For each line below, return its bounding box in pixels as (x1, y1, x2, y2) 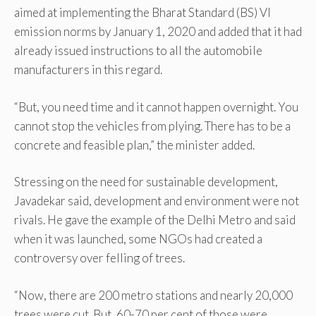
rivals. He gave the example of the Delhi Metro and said (14, 212, 296, 228)
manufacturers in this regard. (14, 62, 162, 78)
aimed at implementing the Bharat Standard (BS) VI (14, 5, 271, 20)
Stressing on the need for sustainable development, (14, 174, 278, 190)
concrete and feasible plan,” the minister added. (14, 137, 255, 152)
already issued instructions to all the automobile (14, 43, 262, 59)
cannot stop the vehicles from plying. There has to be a (14, 118, 291, 133)
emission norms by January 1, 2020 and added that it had (14, 24, 302, 39)
